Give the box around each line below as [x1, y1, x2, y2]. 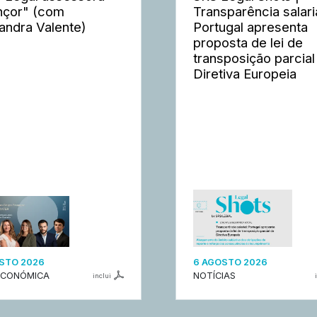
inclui [93, 271, 111, 279]
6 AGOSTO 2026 [193, 257, 267, 268]
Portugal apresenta [193, 18, 308, 35]
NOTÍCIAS [193, 270, 236, 282]
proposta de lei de [193, 34, 303, 50]
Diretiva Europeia [193, 65, 296, 81]
